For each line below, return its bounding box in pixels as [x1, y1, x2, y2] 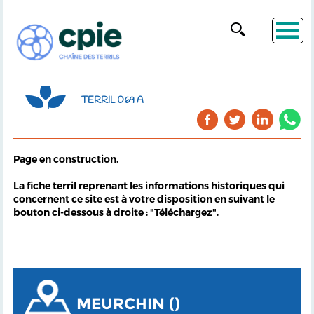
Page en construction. [13, 153, 121, 165]
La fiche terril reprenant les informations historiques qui [13, 179, 285, 192]
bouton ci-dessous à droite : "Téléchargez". [13, 206, 219, 219]
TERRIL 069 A [81, 94, 144, 107]
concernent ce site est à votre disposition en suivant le [13, 193, 275, 205]
